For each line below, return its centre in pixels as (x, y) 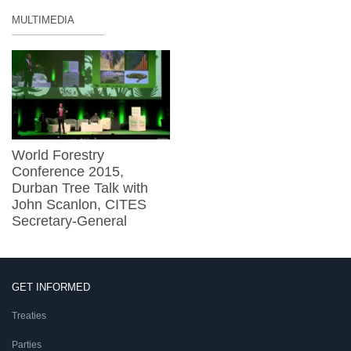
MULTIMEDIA (43, 21)
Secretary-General (69, 221)
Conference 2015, (68, 171)
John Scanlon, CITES (79, 204)
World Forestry (58, 155)
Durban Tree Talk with (80, 188)
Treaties (29, 315)
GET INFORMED (51, 287)
